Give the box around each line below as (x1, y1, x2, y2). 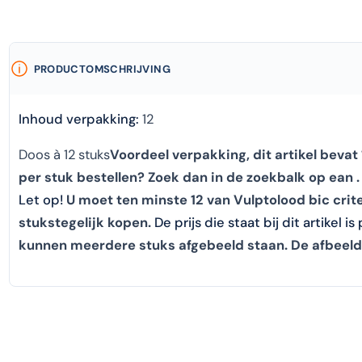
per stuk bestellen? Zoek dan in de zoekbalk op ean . (19, 169, 360, 187)
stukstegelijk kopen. (19, 214, 154, 232)
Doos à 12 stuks (19, 146, 110, 164)
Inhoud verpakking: (19, 110, 139, 128)
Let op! (19, 192, 63, 209)
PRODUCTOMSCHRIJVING (33, 61, 170, 76)
